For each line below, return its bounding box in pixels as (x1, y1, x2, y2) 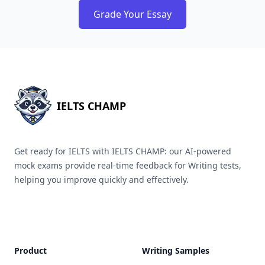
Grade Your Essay (93, 8, 172, 21)
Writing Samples (142, 245, 209, 256)
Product (14, 245, 47, 256)
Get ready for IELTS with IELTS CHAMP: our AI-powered (14, 146, 231, 157)
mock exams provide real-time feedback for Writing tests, (14, 160, 241, 171)
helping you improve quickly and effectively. (14, 174, 189, 185)
